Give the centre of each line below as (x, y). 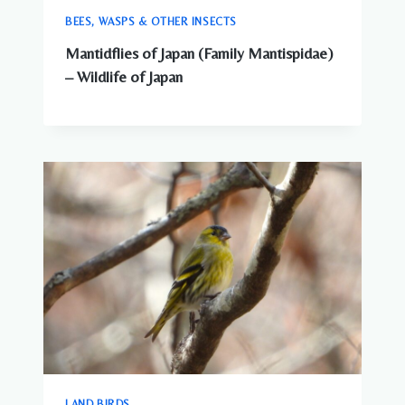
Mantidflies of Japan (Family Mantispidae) (199, 54)
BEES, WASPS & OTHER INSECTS (151, 22)
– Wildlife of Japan (124, 77)
